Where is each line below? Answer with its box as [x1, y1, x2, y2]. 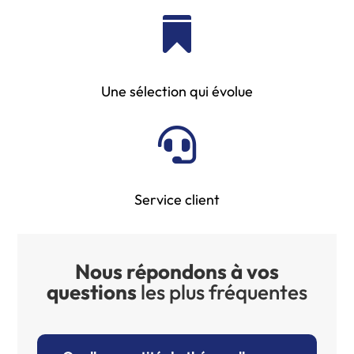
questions [47, 279, 137, 306]
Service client [134, 190, 220, 209]
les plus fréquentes [137, 279, 307, 306]
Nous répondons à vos [75, 258, 279, 285]
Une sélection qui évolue [100, 82, 253, 101]
